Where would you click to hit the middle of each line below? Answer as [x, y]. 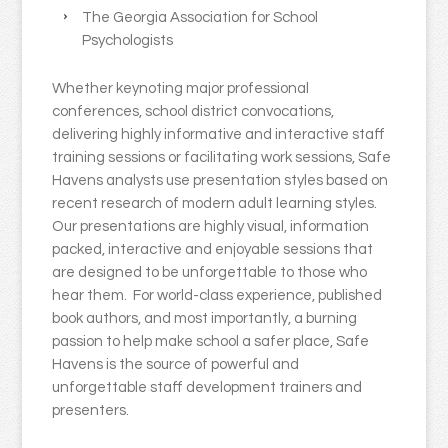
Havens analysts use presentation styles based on [220, 181]
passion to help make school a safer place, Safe [211, 342]
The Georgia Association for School [200, 18]
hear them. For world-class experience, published [217, 296]
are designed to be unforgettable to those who [210, 273]
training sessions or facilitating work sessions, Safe [222, 158]
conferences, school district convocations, [193, 112]
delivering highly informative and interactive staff [219, 135]
